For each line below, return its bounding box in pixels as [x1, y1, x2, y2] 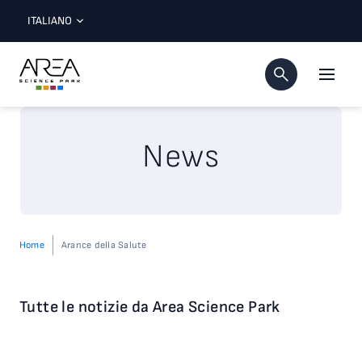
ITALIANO [27, 14, 72, 27]
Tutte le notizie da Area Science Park [19, 297, 280, 317]
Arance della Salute [61, 238, 147, 251]
